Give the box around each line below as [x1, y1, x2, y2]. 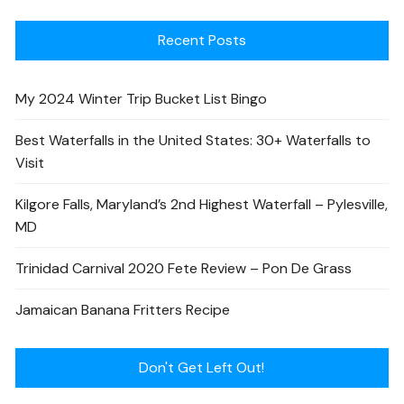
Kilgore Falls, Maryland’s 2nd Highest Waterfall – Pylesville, [15, 195, 389, 215]
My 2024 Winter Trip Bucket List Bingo [15, 89, 268, 109]
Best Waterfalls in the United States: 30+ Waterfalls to [15, 131, 372, 151]
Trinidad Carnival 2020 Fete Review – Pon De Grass [15, 259, 353, 279]
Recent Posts [157, 31, 246, 50]
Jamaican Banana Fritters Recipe [15, 300, 231, 320]
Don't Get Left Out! [139, 358, 265, 378]
